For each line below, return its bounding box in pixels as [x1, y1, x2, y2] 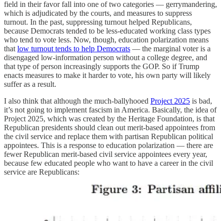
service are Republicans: [4, 168, 79, 177]
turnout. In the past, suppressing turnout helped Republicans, [4, 18, 192, 27]
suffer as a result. [4, 80, 56, 89]
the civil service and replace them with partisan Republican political [4, 132, 213, 141]
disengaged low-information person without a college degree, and [4, 53, 207, 62]
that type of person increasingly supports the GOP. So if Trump [4, 62, 199, 71]
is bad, [190, 97, 212, 106]
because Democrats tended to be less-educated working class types [4, 27, 211, 36]
